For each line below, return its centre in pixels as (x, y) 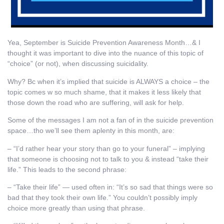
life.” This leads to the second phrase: (67, 169)
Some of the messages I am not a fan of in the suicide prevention (110, 120)
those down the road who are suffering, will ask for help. (97, 102)
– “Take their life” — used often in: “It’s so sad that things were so (110, 187)
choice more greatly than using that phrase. (76, 208)
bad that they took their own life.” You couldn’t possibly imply (102, 197)
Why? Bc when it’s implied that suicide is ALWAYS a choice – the (108, 81)
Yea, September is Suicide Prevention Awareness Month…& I (104, 43)
